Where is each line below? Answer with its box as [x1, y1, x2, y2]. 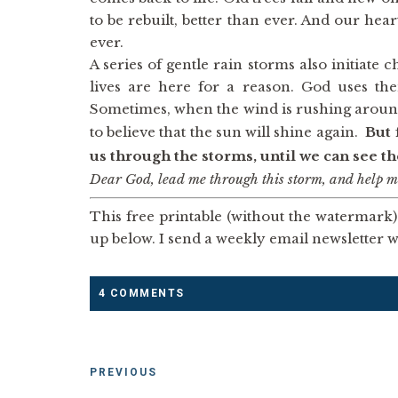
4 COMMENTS [98, 287, 185, 299]
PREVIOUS [89, 366, 157, 378]
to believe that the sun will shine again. [89, 123, 366, 140]
